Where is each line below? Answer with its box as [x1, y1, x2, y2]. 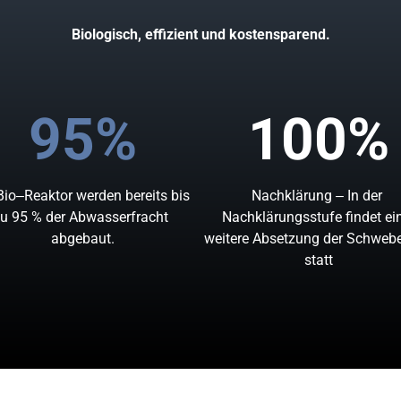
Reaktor [23, 187, 76, 205]
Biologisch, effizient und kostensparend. [71, 26, 330, 44]
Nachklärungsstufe [222, 209, 346, 226]
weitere [203, 230, 252, 248]
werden [75, 187, 125, 205]
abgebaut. [50, 230, 115, 248]
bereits [124, 187, 171, 205]
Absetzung [252, 230, 323, 248]
